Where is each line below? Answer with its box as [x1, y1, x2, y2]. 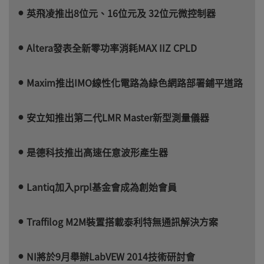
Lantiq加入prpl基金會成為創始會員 [27, 179, 177, 194]
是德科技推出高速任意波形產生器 [27, 144, 168, 159]
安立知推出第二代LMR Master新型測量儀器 [27, 110, 209, 124]
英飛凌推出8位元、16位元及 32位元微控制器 [27, 5, 216, 20]
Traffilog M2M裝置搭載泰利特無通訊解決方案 [27, 214, 218, 229]
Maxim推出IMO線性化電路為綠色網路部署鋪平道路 [27, 75, 243, 90]
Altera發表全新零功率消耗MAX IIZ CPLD [27, 40, 197, 55]
